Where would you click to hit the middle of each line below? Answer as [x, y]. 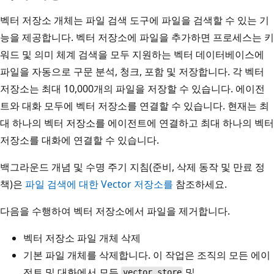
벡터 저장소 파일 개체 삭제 [82, 238]
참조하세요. [200, 184]
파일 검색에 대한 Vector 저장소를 [99, 184]
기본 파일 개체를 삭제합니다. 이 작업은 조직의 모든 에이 [147, 255]
